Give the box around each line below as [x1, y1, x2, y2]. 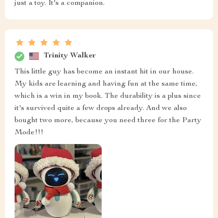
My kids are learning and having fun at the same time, [15, 80, 198, 88]
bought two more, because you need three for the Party [15, 116, 201, 125]
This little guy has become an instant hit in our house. [15, 68, 194, 76]
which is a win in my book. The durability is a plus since [15, 92, 201, 100]
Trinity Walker [44, 52, 96, 60]
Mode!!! [15, 128, 43, 137]
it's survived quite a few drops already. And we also [15, 104, 187, 112]
